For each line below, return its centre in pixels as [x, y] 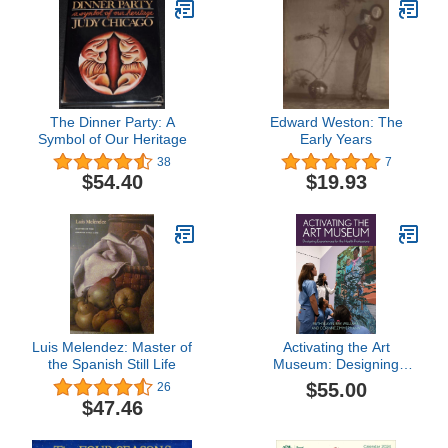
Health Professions [336, 398]
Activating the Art [336, 347]
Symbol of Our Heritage [112, 139]
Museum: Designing [336, 364]
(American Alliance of [336, 415]
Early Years [336, 139]
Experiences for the [336, 381]
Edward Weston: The [336, 122]
